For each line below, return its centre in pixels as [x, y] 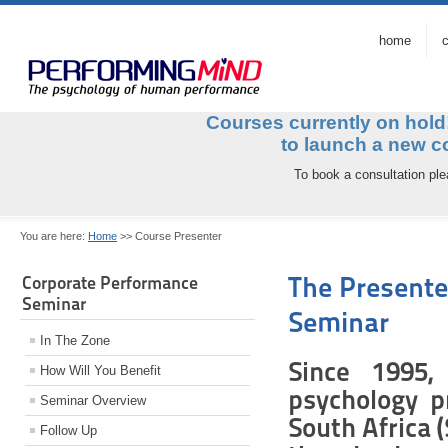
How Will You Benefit [100, 371]
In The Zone [75, 341]
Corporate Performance [110, 283]
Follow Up [68, 431]
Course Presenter [178, 236]
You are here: [54, 236]
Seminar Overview [93, 401]
